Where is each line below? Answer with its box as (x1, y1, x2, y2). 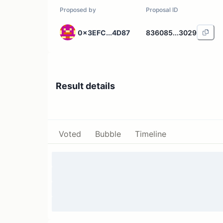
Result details (56, 80, 115, 91)
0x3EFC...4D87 (78, 28, 130, 37)
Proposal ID (146, 6, 178, 13)
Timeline (135, 128, 166, 139)
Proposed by (60, 6, 96, 13)
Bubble (95, 128, 121, 139)
